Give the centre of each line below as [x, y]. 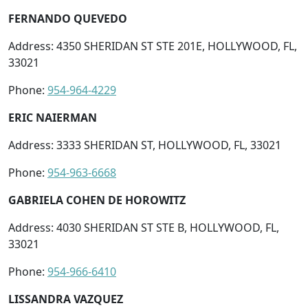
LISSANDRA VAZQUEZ [66, 299]
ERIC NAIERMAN [53, 117]
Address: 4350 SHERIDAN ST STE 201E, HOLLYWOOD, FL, [153, 46]
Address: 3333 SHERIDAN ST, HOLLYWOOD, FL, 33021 [145, 145]
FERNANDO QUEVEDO [68, 18]
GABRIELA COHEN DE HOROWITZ [97, 200]
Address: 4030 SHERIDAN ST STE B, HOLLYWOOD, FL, [144, 227]
